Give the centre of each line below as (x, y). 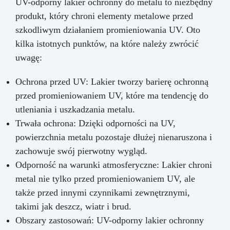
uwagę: (29, 57)
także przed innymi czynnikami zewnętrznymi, (103, 192)
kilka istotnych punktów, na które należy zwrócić (107, 43)
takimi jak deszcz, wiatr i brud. (73, 206)
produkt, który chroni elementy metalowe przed (104, 16)
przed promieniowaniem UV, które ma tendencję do (112, 95)
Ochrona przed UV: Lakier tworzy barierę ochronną (112, 81)
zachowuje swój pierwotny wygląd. (81, 151)
